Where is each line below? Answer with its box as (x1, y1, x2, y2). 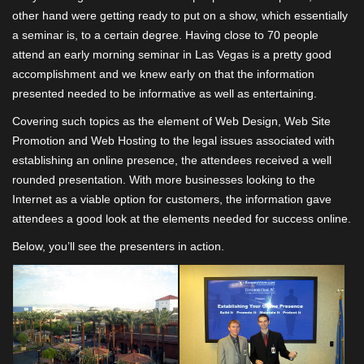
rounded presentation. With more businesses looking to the (12, 173, 315, 186)
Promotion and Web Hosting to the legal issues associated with (12, 134, 335, 147)
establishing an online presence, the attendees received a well (12, 154, 331, 167)
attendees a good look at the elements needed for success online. (12, 212, 351, 225)
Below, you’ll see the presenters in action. (12, 240, 224, 253)
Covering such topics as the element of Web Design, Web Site (12, 115, 331, 128)
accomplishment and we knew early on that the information (12, 67, 314, 80)
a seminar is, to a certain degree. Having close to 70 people (12, 28, 318, 41)
